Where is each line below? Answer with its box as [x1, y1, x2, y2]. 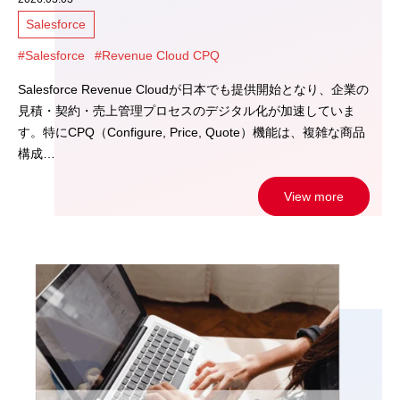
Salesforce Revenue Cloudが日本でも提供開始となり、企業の [18, 82, 369, 97]
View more [284, 189, 344, 204]
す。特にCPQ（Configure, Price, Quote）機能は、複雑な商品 [18, 125, 365, 140]
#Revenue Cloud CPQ [95, 48, 220, 63]
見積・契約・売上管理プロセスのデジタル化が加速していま [18, 104, 355, 119]
